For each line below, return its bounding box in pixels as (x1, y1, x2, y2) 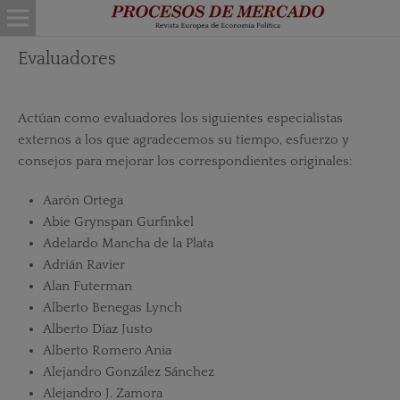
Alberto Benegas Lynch (42, 300, 182, 315)
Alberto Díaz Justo (42, 321, 153, 337)
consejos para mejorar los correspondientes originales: (17, 153, 352, 169)
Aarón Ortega (42, 193, 123, 208)
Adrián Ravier (42, 257, 125, 272)
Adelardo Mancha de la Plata (42, 236, 213, 251)
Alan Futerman (42, 279, 132, 294)
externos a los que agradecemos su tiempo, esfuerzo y (17, 131, 349, 147)
